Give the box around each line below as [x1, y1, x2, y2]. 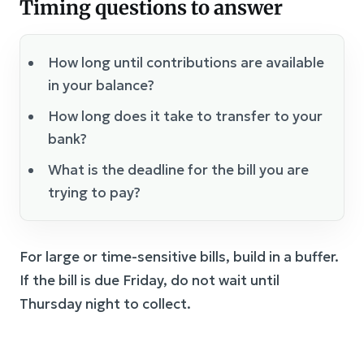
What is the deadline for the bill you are [48, 160, 309, 179]
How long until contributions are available [48, 53, 324, 71]
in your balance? [48, 76, 154, 94]
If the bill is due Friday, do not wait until [19, 271, 279, 289]
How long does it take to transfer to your [48, 106, 323, 125]
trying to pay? [48, 183, 141, 201]
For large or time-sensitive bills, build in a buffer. [19, 247, 339, 266]
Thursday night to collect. [19, 294, 191, 313]
